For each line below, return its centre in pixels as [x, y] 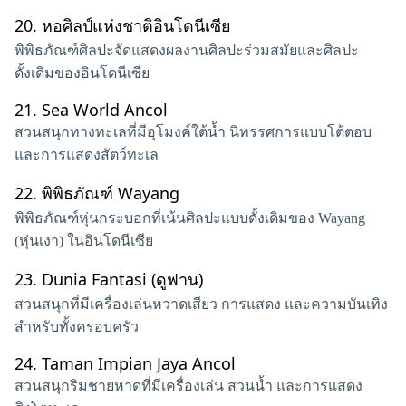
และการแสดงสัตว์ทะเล [87, 155]
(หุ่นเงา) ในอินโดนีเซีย [84, 241]
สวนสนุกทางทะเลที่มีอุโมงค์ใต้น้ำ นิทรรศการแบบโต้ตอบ [193, 132]
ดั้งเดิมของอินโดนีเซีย [82, 73]
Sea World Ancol [105, 110]
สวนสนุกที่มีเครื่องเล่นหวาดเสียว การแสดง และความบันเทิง [201, 304]
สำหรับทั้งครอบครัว [77, 327]
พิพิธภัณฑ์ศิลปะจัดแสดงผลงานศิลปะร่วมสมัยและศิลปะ [187, 50]
